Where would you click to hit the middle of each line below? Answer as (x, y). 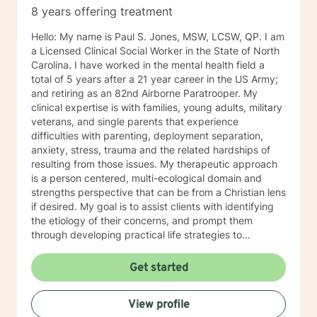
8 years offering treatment (102, 11)
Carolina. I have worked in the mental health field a (148, 65)
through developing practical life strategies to (137, 235)
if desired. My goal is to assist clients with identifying (152, 206)
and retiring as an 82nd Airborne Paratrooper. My (144, 93)
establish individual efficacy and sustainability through (156, 277)
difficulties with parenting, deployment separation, (147, 136)
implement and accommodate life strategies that (143, 305)
